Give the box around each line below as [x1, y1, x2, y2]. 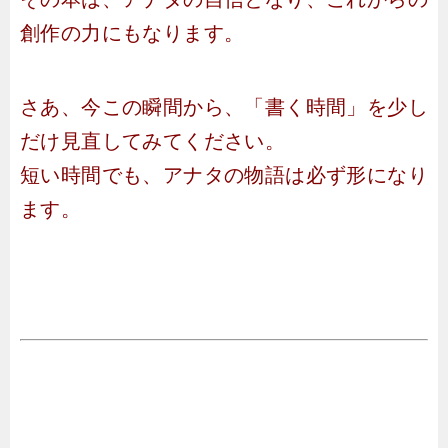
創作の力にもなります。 [20, 22, 245, 44]
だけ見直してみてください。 [20, 130, 286, 152]
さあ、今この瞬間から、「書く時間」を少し [20, 96, 428, 118]
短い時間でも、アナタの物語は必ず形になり [20, 164, 428, 186]
